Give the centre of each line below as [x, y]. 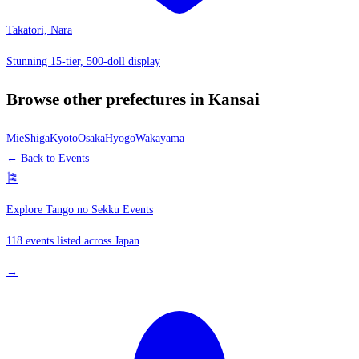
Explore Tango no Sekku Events [80, 210]
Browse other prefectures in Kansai [133, 99]
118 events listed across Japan [73, 241]
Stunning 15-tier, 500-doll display [83, 61]
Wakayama [160, 139]
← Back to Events [48, 159]
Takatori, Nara [39, 30]
